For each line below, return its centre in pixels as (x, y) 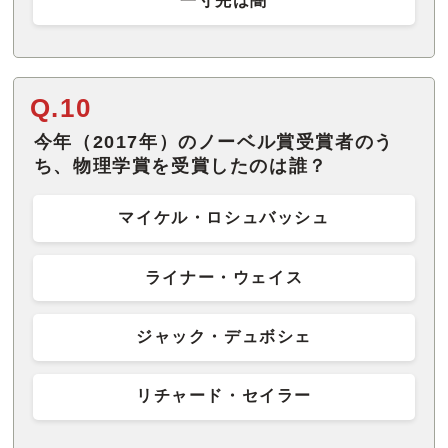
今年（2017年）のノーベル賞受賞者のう (213, 142)
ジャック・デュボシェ (224, 336)
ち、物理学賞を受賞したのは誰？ (180, 166)
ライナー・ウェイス (224, 277)
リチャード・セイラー (224, 396)
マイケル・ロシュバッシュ (224, 218)
